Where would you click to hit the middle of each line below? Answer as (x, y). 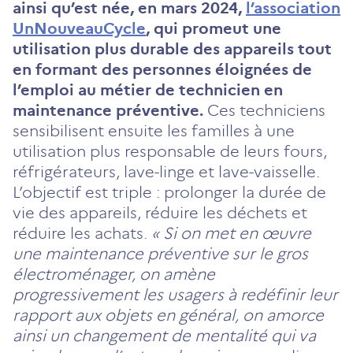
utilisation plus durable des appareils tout (172, 48)
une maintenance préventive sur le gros (160, 253)
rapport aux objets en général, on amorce (168, 315)
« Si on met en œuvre (231, 233)
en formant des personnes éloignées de (162, 69)
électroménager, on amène (114, 274)
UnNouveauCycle (79, 28)
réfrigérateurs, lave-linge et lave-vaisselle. (166, 171)
